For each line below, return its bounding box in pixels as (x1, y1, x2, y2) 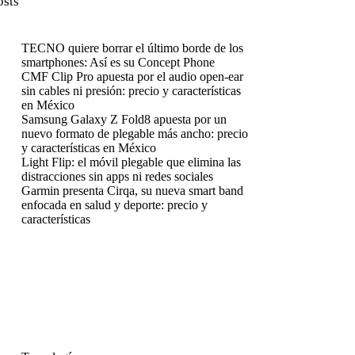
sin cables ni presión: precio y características (21, 84, 242, 97)
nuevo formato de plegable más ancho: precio (21, 127, 249, 140)
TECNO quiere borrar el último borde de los (21, 41, 244, 55)
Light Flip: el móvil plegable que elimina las (21, 155, 242, 169)
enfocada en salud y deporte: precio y (21, 198, 208, 212)
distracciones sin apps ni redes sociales (21, 170, 214, 183)
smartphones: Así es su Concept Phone (21, 55, 216, 69)
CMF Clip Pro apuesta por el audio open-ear (21, 70, 244, 83)
